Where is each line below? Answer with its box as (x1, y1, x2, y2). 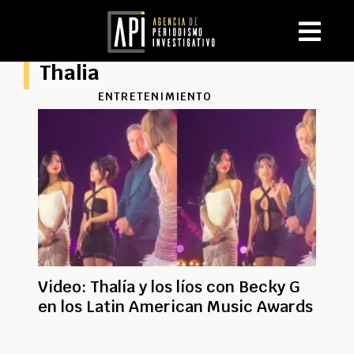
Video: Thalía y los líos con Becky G (38, 276, 300, 297)
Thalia (40, 59, 100, 86)
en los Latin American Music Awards (38, 296, 313, 317)
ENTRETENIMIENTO (97, 89, 213, 104)
